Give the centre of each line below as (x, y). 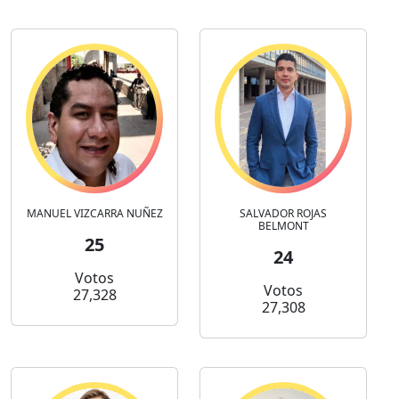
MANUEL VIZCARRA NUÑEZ (94, 214)
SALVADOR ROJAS (283, 214)
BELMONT (283, 226)
